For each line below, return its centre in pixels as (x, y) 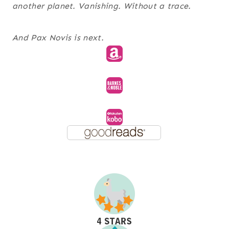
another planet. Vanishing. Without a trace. (102, 6)
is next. (88, 38)
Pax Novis (51, 38)
